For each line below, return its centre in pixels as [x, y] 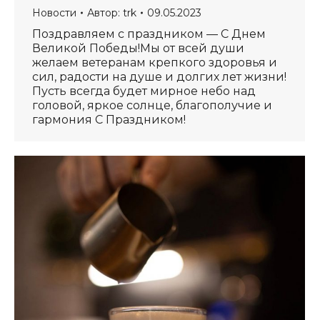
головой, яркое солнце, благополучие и [152, 105]
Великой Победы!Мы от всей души [138, 48]
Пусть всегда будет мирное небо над [144, 91]
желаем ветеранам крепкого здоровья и [155, 62]
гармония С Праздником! [109, 119]
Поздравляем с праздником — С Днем [149, 34]
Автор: [105, 12]
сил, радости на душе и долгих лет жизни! [159, 76]
